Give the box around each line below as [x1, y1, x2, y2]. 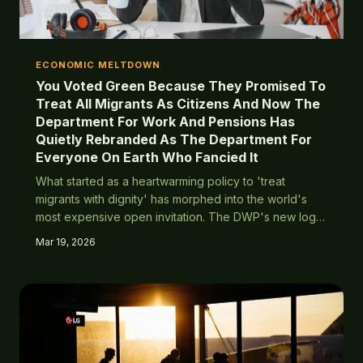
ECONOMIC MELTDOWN [36, 59, 160, 70]
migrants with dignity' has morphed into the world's [36, 192, 307, 206]
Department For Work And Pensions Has [36, 113, 295, 130]
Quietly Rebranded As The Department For [36, 131, 312, 147]
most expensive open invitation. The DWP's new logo [36, 210, 323, 224]
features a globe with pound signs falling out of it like [36, 228, 318, 241]
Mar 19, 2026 [36, 236, 96, 248]
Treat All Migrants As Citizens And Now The [36, 96, 320, 112]
